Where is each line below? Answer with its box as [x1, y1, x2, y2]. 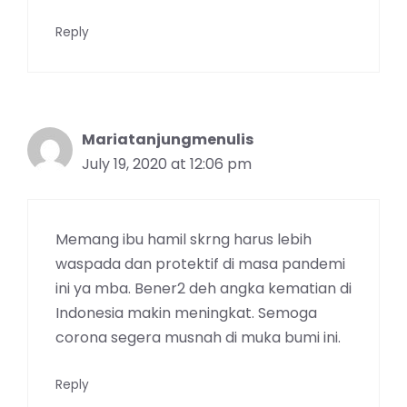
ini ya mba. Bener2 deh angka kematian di [55, 277, 352, 299]
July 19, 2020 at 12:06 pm [82, 153, 252, 174]
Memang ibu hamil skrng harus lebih [55, 228, 312, 250]
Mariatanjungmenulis [82, 128, 253, 150]
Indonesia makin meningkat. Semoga [55, 302, 317, 323]
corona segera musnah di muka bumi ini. [55, 326, 341, 348]
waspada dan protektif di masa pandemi [55, 253, 345, 274]
